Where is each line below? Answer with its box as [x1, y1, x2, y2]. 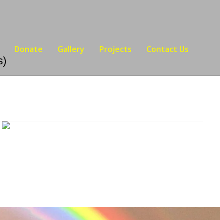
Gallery [57, 44, 85, 55]
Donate [14, 44, 43, 55]
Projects [99, 44, 132, 55]
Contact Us [146, 44, 189, 55]
